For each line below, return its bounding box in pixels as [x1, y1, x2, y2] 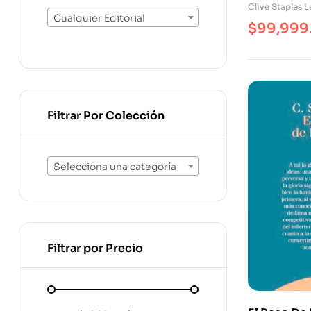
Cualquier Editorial [53, 12, 145, 25]
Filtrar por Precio [47, 241, 143, 256]
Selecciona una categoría [53, 160, 176, 174]
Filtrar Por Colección [47, 108, 165, 123]
